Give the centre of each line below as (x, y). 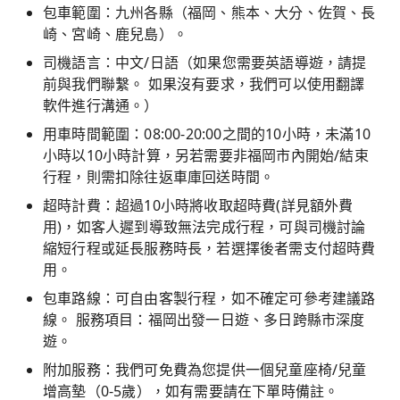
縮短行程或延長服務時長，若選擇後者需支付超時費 (209, 248)
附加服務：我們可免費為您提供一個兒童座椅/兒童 (205, 370)
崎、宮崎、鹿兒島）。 (115, 34)
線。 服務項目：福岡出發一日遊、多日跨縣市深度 (204, 320)
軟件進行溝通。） (101, 105)
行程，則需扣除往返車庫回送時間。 (159, 177)
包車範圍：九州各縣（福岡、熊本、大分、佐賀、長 (209, 12)
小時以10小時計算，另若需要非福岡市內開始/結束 (206, 155)
